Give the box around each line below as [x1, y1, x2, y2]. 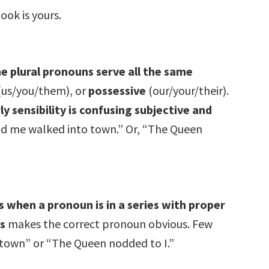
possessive [88, 82, 147, 98]
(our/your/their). [146, 82, 229, 98]
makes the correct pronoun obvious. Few [5, 216, 213, 231]
